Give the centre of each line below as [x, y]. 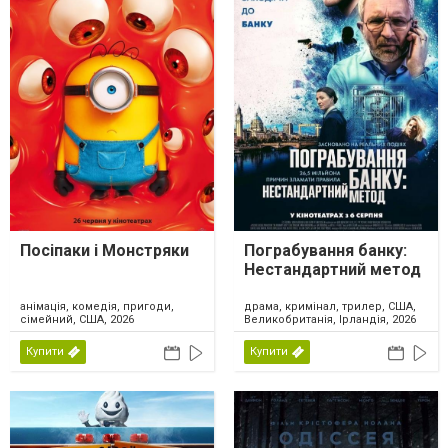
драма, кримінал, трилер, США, [330, 306]
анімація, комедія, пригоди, [97, 306]
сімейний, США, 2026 [77, 319]
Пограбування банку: [325, 250]
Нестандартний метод [332, 269]
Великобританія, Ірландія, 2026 [330, 319]
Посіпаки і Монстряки [104, 250]
